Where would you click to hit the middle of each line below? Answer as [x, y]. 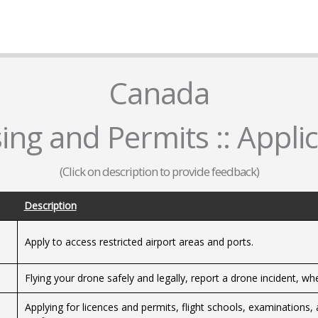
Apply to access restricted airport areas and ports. [139, 242]
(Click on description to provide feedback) [159, 171]
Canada [159, 93]
